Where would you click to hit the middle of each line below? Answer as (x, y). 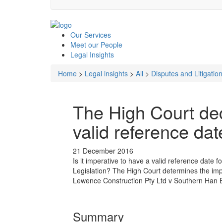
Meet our (84, 44)
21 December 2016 (103, 150)
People (111, 44)
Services (97, 34)
